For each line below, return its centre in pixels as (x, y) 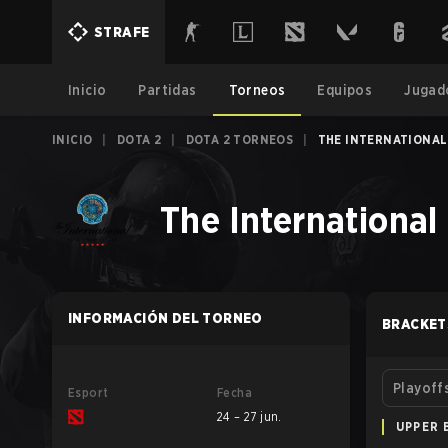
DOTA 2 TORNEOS (239, 139)
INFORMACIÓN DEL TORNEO (165, 318)
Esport (88, 392)
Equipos (345, 90)
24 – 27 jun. (249, 416)
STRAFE (122, 32)
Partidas (167, 90)
